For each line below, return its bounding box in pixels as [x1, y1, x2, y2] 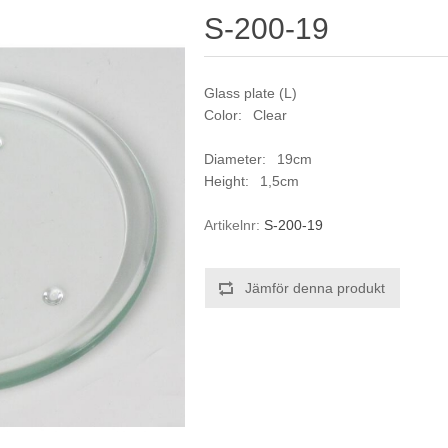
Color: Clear [204, 107, 288, 123]
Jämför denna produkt [245, 280, 386, 296]
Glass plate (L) [204, 85, 298, 101]
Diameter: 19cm [204, 151, 313, 167]
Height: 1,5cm [204, 173, 300, 189]
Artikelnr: [204, 217, 261, 233]
